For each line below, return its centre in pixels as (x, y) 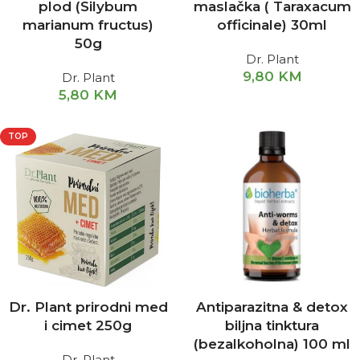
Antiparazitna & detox (272, 307)
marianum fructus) (88, 25)
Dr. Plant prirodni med (88, 307)
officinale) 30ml (272, 25)
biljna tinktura (272, 325)
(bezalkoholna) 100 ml (272, 344)
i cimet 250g (88, 325)
